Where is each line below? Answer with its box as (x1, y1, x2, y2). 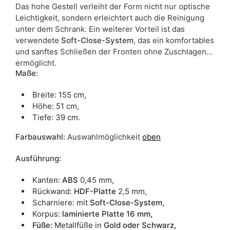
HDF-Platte (74, 186, 116, 196)
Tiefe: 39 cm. (32, 112, 80, 122)
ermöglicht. (15, 57, 56, 68)
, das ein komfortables (133, 35, 214, 45)
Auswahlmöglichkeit (65, 131, 142, 142)
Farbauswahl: (15, 131, 65, 142)
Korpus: (32, 208, 62, 219)
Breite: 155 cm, (32, 89, 86, 100)
